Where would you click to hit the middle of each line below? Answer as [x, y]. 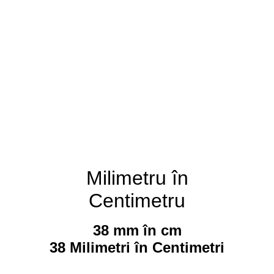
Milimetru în [137, 178]
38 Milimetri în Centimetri [137, 248]
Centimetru [137, 201]
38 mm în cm [137, 231]
